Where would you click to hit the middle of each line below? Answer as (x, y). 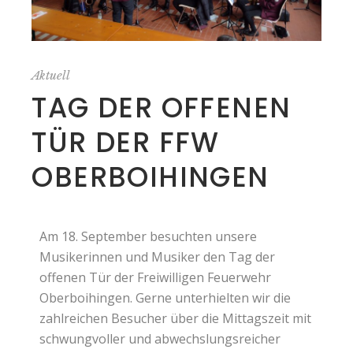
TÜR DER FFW (126, 143)
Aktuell (51, 76)
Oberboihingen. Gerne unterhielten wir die (165, 298)
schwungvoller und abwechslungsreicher (160, 339)
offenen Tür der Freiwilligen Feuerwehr (156, 278)
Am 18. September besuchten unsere (149, 237)
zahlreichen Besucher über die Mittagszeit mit (176, 319)
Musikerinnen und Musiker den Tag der (158, 257)
